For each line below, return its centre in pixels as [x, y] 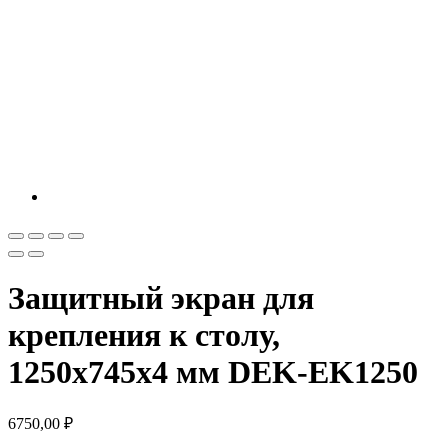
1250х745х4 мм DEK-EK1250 [213, 371]
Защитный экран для [161, 297]
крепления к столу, [144, 334]
